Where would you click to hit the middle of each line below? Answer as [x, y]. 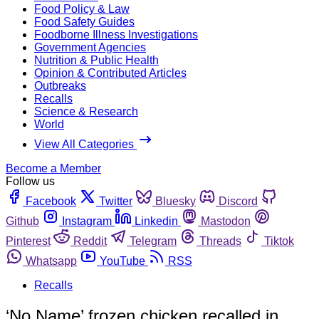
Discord [238, 201]
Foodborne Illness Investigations [116, 34]
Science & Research [86, 111]
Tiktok [279, 241]
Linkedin [156, 221]
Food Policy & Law [82, 9]
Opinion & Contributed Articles [110, 73]
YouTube [122, 261]
